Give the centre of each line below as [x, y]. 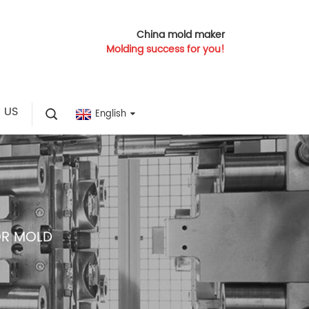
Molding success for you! [166, 49]
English [110, 114]
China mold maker [181, 35]
